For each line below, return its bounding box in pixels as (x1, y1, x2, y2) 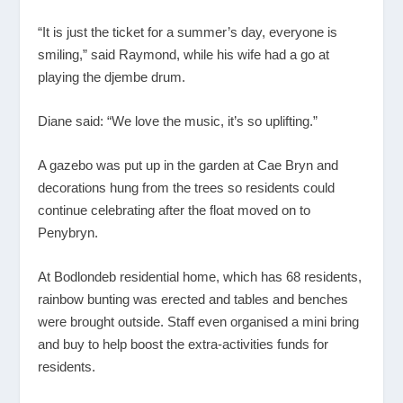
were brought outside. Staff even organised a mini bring (38, 314, 360, 330)
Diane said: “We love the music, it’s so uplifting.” (38, 113, 318, 130)
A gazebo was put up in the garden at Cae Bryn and (38, 157, 339, 174)
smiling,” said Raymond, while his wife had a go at (38, 47, 330, 63)
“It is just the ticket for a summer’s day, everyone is (38, 24, 338, 40)
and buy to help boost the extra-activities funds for (38, 336, 329, 353)
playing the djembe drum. (38, 69, 186, 85)
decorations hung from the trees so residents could (38, 180, 336, 196)
